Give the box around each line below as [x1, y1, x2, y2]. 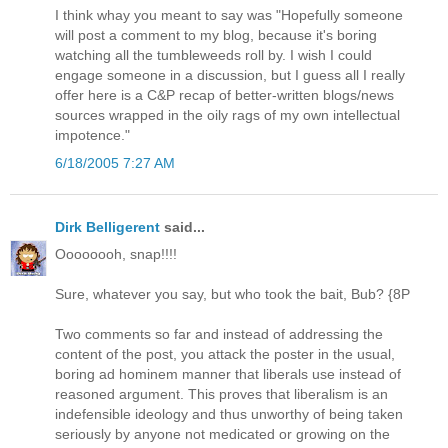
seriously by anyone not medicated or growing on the [55, 426, 390, 442]
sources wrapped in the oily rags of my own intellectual [55, 107, 400, 124]
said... [160, 218, 205, 235]
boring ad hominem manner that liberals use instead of [55, 366, 401, 382]
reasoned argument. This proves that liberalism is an [55, 386, 388, 402]
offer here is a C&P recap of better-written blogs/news [55, 87, 394, 104]
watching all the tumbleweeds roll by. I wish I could [55, 47, 372, 64]
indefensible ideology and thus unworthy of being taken [55, 406, 403, 422]
